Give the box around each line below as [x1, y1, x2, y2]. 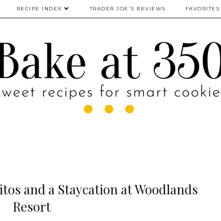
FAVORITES [185, 5, 220, 12]
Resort [12, 197, 51, 215]
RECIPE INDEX [16, 5, 62, 12]
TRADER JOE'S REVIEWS [89, 5, 166, 12]
